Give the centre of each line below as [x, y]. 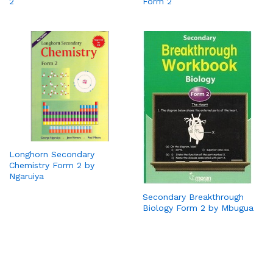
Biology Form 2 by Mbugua [198, 208]
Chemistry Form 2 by [52, 165]
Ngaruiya [27, 176]
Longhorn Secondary [52, 154]
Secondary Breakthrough [193, 197]
